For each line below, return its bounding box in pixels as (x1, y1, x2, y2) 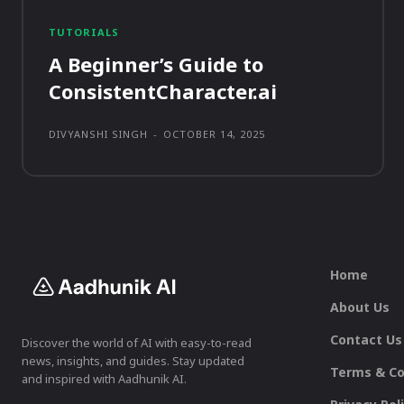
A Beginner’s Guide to (49, 50, 263, 78)
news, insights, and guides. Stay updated (22, 353, 244, 370)
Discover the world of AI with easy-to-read (22, 335, 252, 352)
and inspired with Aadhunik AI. (22, 371, 187, 388)
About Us (329, 298, 390, 317)
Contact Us (329, 331, 402, 349)
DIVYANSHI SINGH (49, 127, 148, 142)
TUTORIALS (49, 25, 119, 40)
